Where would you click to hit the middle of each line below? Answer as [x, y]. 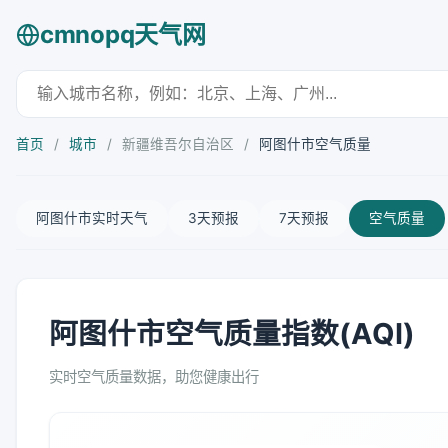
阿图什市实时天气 [92, 218]
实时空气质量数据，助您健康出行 [154, 376]
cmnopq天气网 [123, 34]
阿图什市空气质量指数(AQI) [232, 333]
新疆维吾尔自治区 [178, 144]
